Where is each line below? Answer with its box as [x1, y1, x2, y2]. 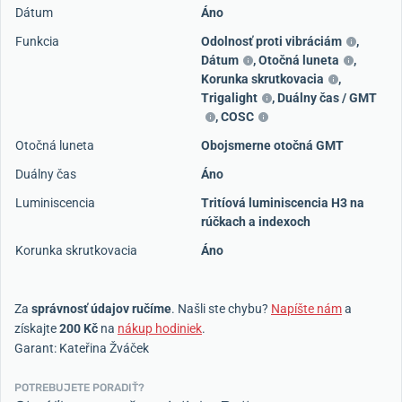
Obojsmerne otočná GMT [201, 137, 344, 153]
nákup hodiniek [118, 320, 202, 336]
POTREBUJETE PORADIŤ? [14, 380, 144, 394]
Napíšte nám [271, 301, 342, 316]
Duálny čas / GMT [277, 90, 377, 105]
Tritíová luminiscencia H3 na [201, 195, 364, 210]
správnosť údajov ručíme [31, 301, 171, 316]
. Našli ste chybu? [171, 301, 271, 316]
